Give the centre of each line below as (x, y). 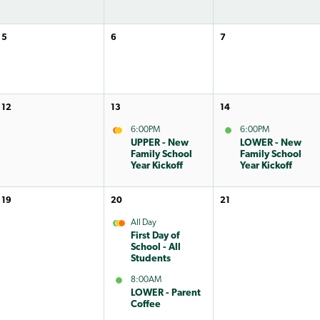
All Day (143, 222)
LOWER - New (270, 143)
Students (150, 259)
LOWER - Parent (165, 293)
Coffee (145, 304)
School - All (155, 247)
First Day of (155, 236)
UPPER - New (159, 143)
